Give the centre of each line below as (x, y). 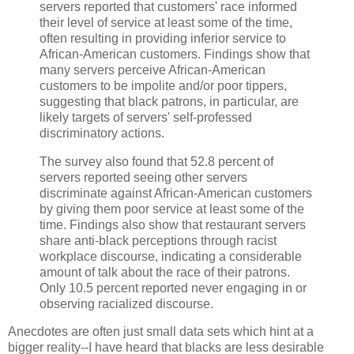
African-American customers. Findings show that (175, 54)
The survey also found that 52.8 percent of (156, 161)
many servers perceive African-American (153, 70)
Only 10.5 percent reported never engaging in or (173, 288)
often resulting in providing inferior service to (163, 38)
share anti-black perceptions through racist (158, 240)
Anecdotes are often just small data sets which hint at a (161, 332)
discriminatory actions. (102, 133)
